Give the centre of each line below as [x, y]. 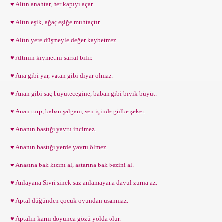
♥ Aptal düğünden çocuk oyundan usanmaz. [68, 200]
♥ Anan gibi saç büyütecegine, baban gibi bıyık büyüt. [82, 93]
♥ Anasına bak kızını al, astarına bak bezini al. [71, 165]
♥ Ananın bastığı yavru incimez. [52, 129]
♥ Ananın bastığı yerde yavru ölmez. [57, 147]
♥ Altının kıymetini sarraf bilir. [50, 58]
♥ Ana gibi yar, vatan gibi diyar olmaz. [60, 76]
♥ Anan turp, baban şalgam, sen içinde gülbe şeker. [76, 111]
